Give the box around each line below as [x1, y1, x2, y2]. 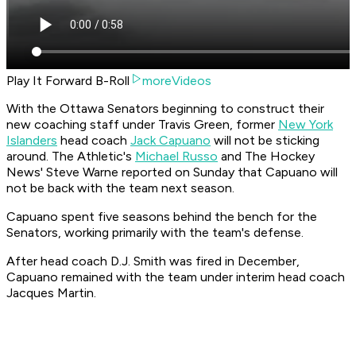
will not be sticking [211, 133, 319, 149]
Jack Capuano [130, 133, 211, 149]
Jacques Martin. [6, 285, 99, 301]
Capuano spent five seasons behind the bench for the [6, 209, 317, 225]
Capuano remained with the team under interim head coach [6, 269, 345, 285]
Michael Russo [135, 149, 218, 164]
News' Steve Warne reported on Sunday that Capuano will [6, 164, 338, 180]
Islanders [6, 133, 57, 149]
